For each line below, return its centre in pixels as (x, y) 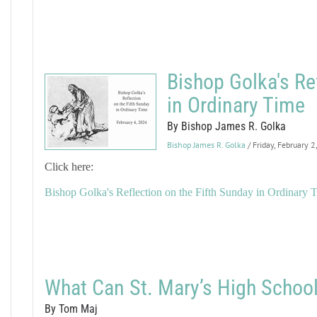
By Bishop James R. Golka (226, 126)
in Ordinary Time (236, 105)
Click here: (69, 167)
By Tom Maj (71, 309)
